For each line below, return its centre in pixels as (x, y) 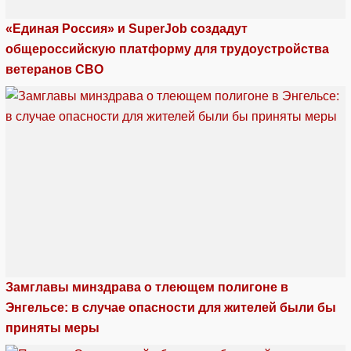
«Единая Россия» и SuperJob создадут (127, 29)
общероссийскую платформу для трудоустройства (167, 49)
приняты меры (52, 328)
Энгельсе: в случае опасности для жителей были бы (171, 308)
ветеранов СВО (54, 70)
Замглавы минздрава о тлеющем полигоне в (147, 288)
